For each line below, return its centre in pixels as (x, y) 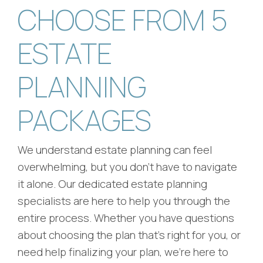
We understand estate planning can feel (115, 150)
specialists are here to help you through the (124, 201)
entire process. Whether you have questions (126, 218)
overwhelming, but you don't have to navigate (127, 167)
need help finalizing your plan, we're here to (123, 252)
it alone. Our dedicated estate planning (112, 184)
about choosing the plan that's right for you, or (129, 235)
